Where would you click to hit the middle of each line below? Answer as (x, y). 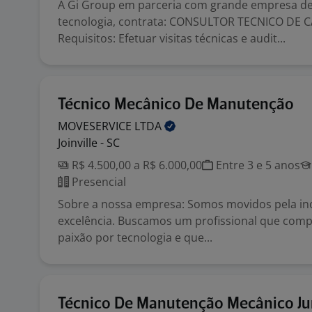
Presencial (97, 182)
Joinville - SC (89, 143)
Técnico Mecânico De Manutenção (176, 105)
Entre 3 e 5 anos (257, 165)
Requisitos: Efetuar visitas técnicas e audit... (172, 38)
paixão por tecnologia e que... (135, 237)
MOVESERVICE (96, 126)
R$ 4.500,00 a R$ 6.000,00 (135, 165)
